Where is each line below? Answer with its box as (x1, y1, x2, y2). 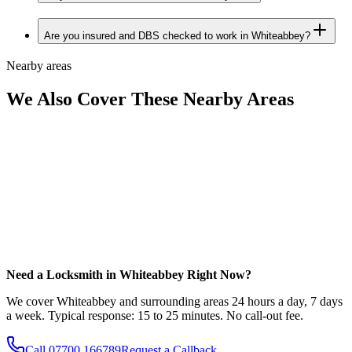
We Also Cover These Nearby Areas (6, 88, 294, 109)
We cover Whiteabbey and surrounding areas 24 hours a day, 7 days (6, 294, 343, 308)
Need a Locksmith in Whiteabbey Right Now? (6, 267, 251, 281)
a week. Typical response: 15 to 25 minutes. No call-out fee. (6, 308, 303, 322)
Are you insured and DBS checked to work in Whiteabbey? (44, 30, 310, 42)
